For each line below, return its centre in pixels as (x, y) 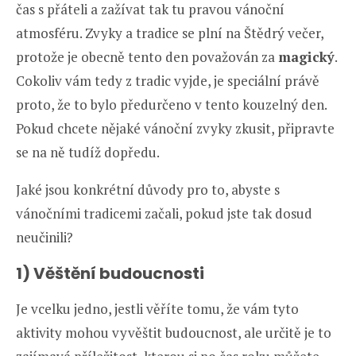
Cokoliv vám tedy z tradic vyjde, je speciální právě (168, 81)
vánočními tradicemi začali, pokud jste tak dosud (164, 214)
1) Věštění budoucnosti (110, 274)
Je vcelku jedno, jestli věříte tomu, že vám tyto (157, 309)
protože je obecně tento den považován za (147, 57)
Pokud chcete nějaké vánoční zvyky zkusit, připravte (175, 129)
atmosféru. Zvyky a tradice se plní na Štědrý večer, (170, 33)
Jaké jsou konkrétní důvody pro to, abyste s (148, 190)
